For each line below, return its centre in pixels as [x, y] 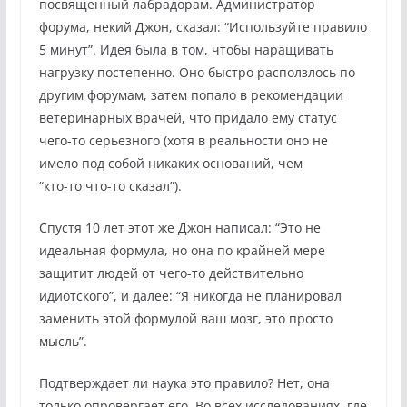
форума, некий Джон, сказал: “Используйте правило [203, 26]
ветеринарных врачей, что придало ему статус [188, 117]
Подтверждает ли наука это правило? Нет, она [184, 382]
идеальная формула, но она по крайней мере [182, 250]
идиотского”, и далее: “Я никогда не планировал [190, 295]
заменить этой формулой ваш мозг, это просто [185, 318]
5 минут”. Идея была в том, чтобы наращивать [186, 49]
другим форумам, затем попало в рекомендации [191, 94]
